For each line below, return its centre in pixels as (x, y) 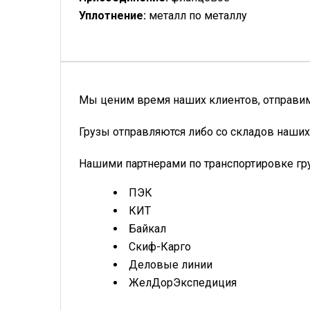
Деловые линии (171, 264)
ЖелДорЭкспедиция (183, 282)
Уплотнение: (114, 15)
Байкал (147, 228)
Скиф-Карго (160, 246)
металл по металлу (198, 15)
